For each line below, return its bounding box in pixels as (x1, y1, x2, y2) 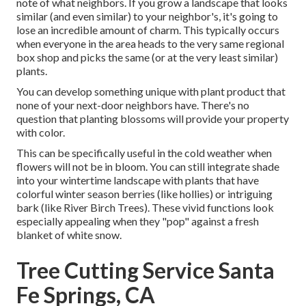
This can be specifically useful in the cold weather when (16, 146, 272, 160)
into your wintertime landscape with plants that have (16, 173, 259, 187)
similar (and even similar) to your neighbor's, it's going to (16, 10, 278, 23)
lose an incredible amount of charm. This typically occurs (16, 23, 279, 37)
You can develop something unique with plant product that (16, 85, 286, 98)
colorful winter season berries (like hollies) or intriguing (16, 187, 273, 201)
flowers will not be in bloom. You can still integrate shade (16, 160, 279, 173)
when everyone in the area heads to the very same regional (16, 37, 284, 51)
